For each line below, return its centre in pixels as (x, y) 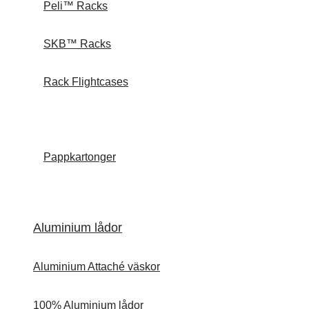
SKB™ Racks (77, 44)
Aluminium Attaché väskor (97, 267)
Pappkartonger (80, 157)
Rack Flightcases (86, 82)
